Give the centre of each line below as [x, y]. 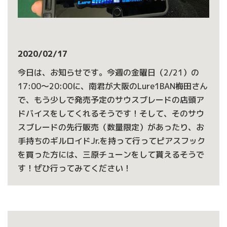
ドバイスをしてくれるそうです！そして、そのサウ [111, 113]
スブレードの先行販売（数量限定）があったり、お [111, 127]
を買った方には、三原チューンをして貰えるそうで [111, 155]
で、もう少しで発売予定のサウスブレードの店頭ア [111, 100]
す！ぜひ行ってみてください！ [74, 168]
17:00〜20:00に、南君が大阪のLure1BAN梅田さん [113, 86]
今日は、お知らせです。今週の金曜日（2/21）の [108, 72]
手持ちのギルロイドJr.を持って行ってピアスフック [111, 141]
